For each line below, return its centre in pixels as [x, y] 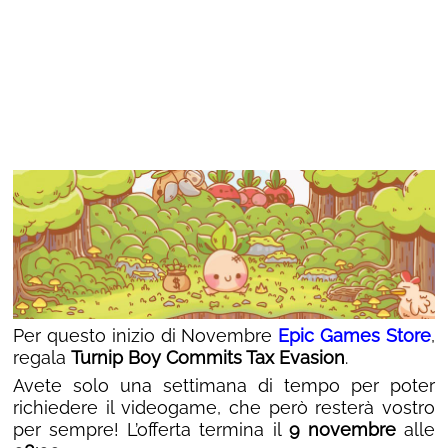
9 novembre [342, 430]
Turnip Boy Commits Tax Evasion [208, 358]
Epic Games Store [355, 336]
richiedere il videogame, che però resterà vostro [224, 408]
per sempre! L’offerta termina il [151, 430]
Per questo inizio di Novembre [146, 336]
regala [42, 358]
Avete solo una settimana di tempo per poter [224, 386]
